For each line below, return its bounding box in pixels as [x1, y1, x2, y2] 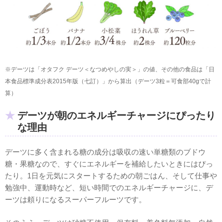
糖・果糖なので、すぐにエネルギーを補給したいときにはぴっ [5, 160, 213, 168]
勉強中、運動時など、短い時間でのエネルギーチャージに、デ [5, 183, 213, 192]
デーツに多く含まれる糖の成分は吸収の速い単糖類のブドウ [5, 148, 206, 157]
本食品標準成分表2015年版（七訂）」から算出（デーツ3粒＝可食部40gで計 [5, 77, 211, 85]
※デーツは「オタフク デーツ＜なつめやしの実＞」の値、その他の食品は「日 [5, 65, 215, 73]
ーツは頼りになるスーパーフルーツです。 [5, 195, 146, 204]
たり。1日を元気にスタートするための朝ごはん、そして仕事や [5, 171, 217, 180]
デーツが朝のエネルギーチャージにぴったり [17, 110, 216, 121]
